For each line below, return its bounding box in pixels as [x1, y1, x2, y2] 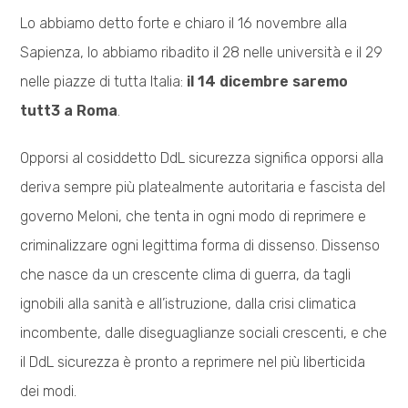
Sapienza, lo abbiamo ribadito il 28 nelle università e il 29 [20, 43, 383, 61]
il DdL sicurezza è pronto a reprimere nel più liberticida [20, 352, 366, 371]
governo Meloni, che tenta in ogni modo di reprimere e [20, 207, 367, 225]
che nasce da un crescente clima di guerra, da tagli [20, 265, 352, 283]
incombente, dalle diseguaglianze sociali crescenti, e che [20, 323, 388, 342]
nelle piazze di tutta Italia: [20, 72, 188, 90]
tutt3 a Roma [20, 101, 118, 119]
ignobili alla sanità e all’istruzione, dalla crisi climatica [20, 294, 357, 312]
